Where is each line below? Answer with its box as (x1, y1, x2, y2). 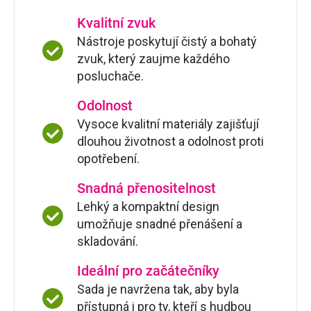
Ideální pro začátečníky (77, 262, 219, 280)
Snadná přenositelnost (77, 180, 216, 197)
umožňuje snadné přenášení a (77, 217, 242, 232)
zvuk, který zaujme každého (77, 51, 230, 67)
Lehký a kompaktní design (77, 199, 219, 215)
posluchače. (77, 69, 144, 84)
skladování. (77, 234, 138, 249)
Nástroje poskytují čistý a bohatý (77, 34, 257, 49)
